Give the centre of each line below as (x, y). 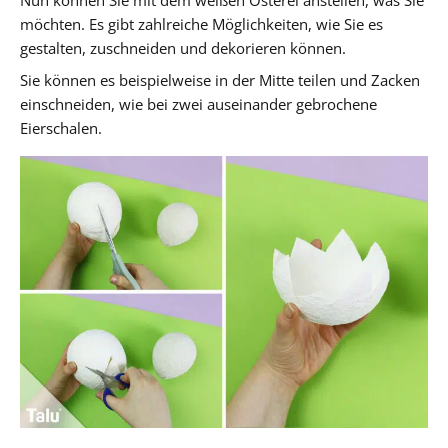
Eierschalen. (61, 128)
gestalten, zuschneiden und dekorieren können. (183, 48)
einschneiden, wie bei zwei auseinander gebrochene (198, 104)
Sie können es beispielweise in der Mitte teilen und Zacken (220, 80)
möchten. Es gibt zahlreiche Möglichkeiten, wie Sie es (201, 24)
